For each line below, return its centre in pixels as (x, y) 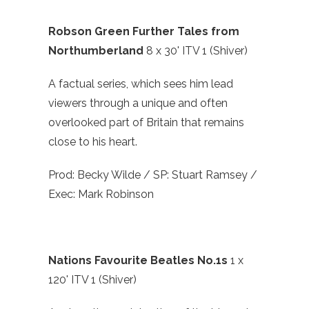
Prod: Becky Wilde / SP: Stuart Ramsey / (153, 175)
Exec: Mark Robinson (101, 195)
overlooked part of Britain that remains (146, 123)
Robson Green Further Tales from (144, 32)
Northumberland (97, 51)
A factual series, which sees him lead (141, 84)
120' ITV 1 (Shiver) (92, 280)
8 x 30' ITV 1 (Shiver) (197, 51)
